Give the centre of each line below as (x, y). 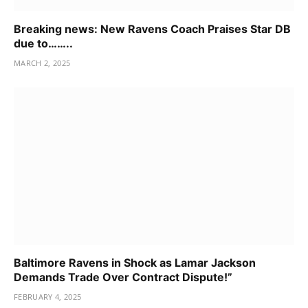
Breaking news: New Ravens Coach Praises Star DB (152, 29)
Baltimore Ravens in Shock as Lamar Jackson (135, 263)
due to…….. (43, 43)
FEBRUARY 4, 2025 (48, 297)
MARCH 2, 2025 (42, 63)
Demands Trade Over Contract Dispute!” (123, 277)
